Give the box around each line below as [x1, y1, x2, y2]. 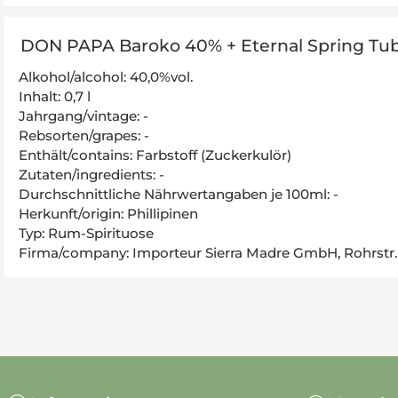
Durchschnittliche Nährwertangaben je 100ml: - [19, 185, 338, 203]
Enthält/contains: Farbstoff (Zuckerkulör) [19, 146, 291, 163]
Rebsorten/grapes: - [19, 126, 149, 144]
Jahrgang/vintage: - [19, 107, 148, 124]
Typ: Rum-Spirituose [19, 224, 154, 242]
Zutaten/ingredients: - [19, 165, 164, 183]
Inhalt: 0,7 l [19, 87, 91, 105]
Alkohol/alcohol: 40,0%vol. [19, 68, 193, 85]
